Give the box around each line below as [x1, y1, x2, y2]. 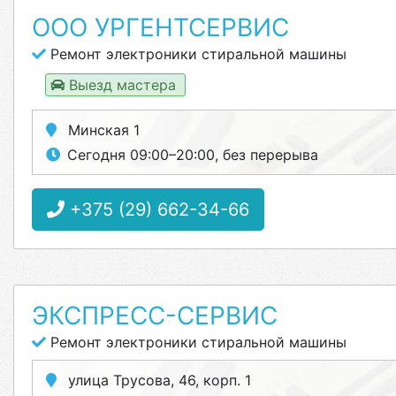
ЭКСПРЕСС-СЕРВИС [32, 301, 278, 331]
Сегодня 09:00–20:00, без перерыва [67, 146, 318, 164]
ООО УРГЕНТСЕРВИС [32, 12, 289, 42]
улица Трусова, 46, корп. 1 [64, 371, 251, 389]
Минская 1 [64, 121, 140, 139]
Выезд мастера [65, 76, 180, 94]
